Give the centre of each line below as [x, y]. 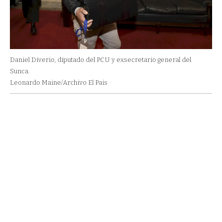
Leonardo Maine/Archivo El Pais [59, 82]
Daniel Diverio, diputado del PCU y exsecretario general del [101, 59]
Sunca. [20, 71]
